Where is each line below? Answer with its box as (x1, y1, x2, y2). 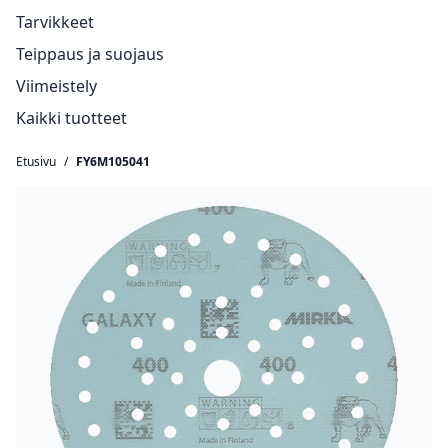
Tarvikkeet (16, 11, 94, 33)
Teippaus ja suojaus (16, 43, 164, 65)
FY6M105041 (76, 153, 150, 170)
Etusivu (16, 153, 56, 170)
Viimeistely (16, 75, 97, 97)
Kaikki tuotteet (16, 107, 127, 129)
